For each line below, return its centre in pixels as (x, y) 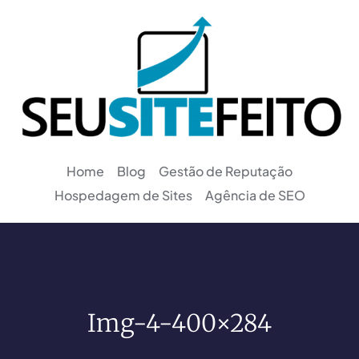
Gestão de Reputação (225, 171)
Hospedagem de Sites (123, 196)
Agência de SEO (255, 196)
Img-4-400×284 (179, 323)
